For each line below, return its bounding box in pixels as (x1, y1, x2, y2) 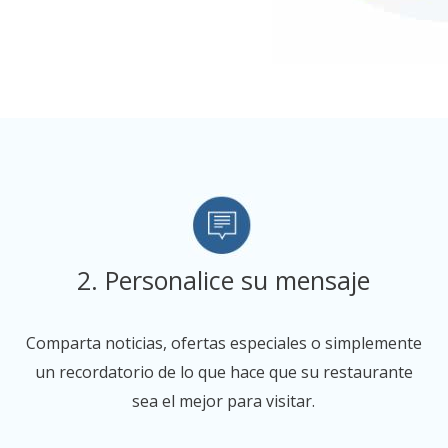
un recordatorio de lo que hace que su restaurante (34, 361, 413, 384)
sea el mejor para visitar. (132, 390, 316, 413)
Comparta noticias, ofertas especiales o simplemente (25, 332, 422, 355)
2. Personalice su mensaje (77, 263, 371, 298)
